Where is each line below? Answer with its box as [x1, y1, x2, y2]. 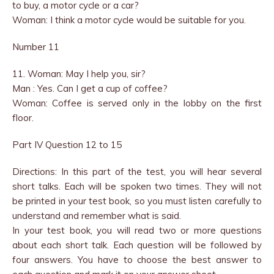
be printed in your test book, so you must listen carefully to [12, 195, 262, 207]
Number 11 [12, 41, 59, 53]
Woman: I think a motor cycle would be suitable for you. [12, 14, 246, 26]
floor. [12, 112, 34, 124]
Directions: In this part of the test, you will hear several [12, 166, 262, 177]
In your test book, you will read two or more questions [12, 224, 262, 236]
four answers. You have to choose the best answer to [12, 254, 262, 265]
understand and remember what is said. [12, 210, 181, 221]
